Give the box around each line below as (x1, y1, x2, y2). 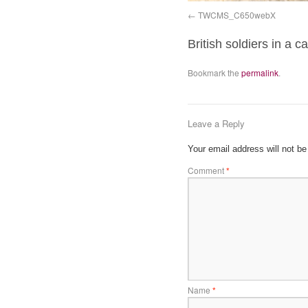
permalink (241, 67, 278, 78)
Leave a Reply (187, 117, 245, 130)
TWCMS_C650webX (197, 9, 276, 21)
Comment (187, 164, 226, 176)
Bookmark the (187, 67, 241, 78)
